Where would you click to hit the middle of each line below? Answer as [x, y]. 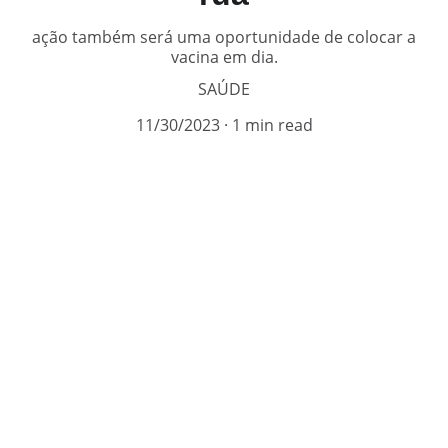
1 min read [272, 125]
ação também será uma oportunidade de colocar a [224, 37]
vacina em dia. [224, 57]
